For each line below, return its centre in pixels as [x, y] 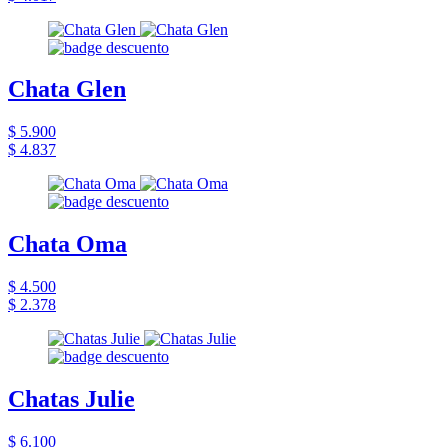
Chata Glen [67, 89]
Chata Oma [67, 244]
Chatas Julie [71, 399]
